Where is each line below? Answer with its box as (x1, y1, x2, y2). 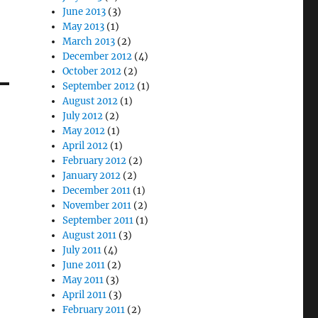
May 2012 (62, 125, 106, 137)
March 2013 (62, 35, 116, 48)
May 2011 (62, 274, 104, 286)
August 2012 (62, 95, 119, 107)
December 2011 (62, 185, 131, 197)
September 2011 (62, 214, 134, 226)
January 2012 (62, 170, 121, 182)
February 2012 (62, 155, 127, 167)
